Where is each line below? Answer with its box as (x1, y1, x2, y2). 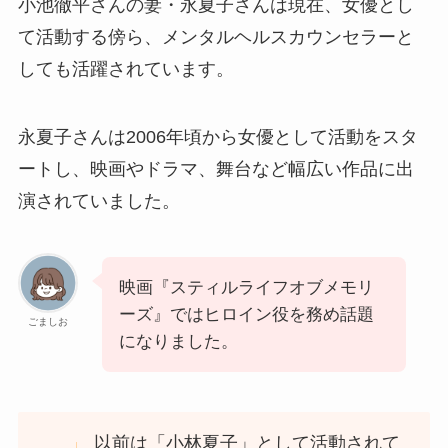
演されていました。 (17, 190, 180, 211)
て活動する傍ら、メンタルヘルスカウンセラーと (17, 27, 414, 48)
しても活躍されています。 (17, 59, 234, 80)
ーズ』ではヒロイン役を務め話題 (118, 304, 374, 324)
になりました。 (118, 331, 238, 351)
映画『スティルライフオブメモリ (118, 277, 374, 297)
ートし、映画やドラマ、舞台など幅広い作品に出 (17, 158, 414, 179)
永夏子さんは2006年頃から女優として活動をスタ (17, 126, 418, 147)
